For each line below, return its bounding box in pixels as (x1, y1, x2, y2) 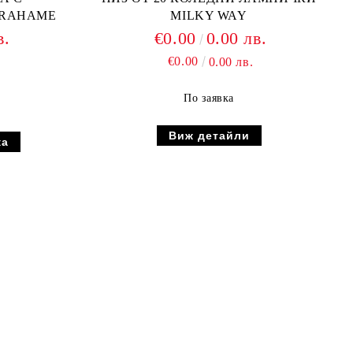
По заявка (183, 92, 235, 104)
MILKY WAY (170, 9, 247, 22)
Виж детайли (168, 129, 250, 142)
